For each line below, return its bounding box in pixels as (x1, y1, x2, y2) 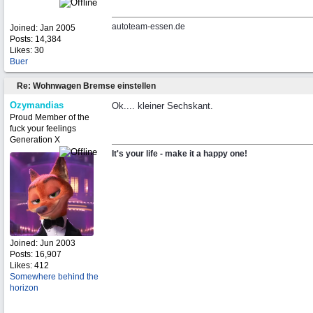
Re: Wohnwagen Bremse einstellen (17, 81, 156, 91)
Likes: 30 (10, 45, 44, 55)
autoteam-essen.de (112, 22, 185, 31)
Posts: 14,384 (10, 34, 61, 44)
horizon (10, 283, 38, 293)
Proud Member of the (10, 112, 89, 122)
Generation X (10, 135, 60, 145)
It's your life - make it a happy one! (112, 149, 247, 159)
